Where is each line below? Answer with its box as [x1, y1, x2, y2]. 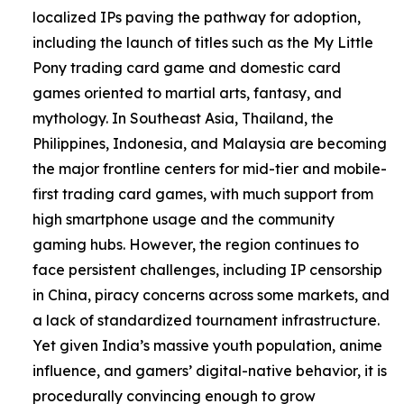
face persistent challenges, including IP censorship [32, 260, 382, 279]
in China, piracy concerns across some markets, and [32, 285, 390, 304]
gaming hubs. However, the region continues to [32, 234, 359, 253]
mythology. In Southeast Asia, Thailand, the [32, 108, 334, 127]
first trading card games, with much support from [32, 184, 373, 203]
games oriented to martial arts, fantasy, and [32, 83, 342, 102]
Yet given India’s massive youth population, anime [32, 335, 382, 354]
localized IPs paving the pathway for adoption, [32, 7, 361, 26]
